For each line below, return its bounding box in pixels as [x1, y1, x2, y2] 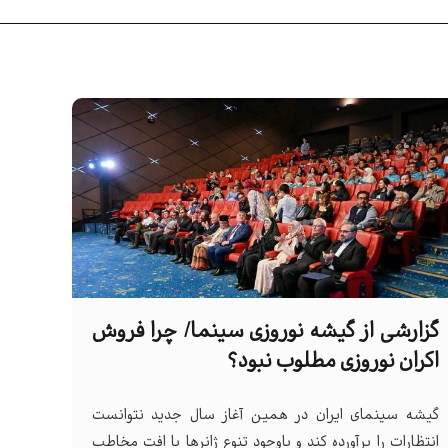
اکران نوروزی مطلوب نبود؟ [226, 346, 439, 378]
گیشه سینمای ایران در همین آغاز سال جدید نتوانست [92, 404, 439, 427]
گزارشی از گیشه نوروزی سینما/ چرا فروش [92, 316, 439, 348]
